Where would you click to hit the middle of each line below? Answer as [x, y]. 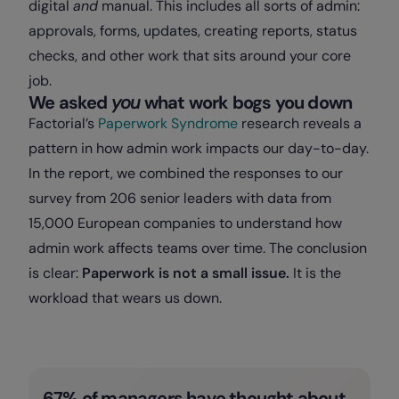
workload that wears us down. [125, 298]
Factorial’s [63, 123]
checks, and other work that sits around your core [190, 56]
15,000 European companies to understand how [185, 223]
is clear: [55, 273]
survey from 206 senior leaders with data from [180, 198]
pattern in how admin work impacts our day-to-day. [199, 148]
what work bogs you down [246, 102]
